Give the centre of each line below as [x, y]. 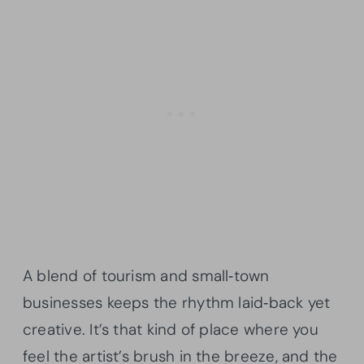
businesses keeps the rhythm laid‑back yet [177, 303]
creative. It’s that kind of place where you [171, 330]
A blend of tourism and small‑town [146, 276]
